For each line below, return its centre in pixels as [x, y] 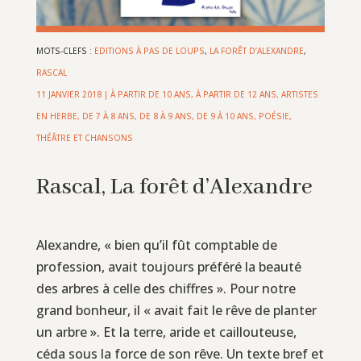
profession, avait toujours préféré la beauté [168, 266]
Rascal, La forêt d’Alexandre [174, 187]
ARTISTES [299, 94]
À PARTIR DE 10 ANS [150, 94]
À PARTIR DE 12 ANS [236, 94]
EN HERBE [56, 116]
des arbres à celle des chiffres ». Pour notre [166, 288]
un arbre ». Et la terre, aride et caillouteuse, [166, 332]
